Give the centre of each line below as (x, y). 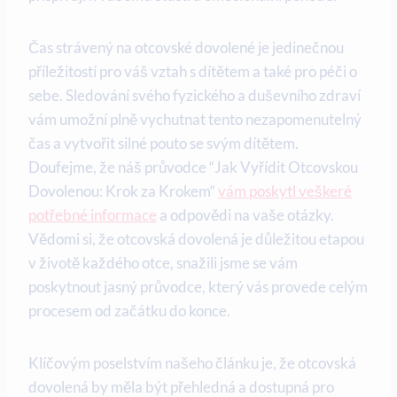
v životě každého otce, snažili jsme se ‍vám (163, 262)
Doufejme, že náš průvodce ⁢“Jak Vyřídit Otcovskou (193, 167)
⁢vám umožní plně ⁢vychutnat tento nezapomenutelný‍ (195, 119)
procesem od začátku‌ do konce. (129, 310)
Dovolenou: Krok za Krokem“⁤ (123, 191)
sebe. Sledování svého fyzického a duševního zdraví (195, 95)
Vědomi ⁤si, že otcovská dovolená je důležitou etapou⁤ (196, 238)
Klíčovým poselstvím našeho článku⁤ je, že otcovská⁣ (192, 362)
